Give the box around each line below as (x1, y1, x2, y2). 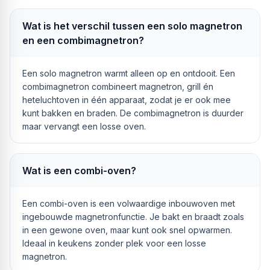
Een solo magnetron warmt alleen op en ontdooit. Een (22, 68, 235, 78)
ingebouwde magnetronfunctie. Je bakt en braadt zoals (22, 212, 244, 222)
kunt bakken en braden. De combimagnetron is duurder (22, 108, 243, 118)
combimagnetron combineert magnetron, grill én (22, 81, 213, 92)
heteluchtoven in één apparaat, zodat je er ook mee (22, 95, 231, 105)
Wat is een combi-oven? (22, 165, 136, 177)
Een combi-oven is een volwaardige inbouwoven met (22, 198, 235, 209)
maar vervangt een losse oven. (22, 121, 146, 131)
